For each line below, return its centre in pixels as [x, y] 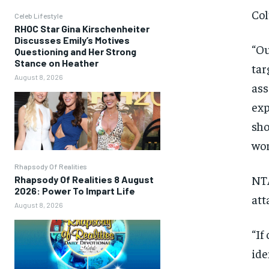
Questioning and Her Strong [75, 51]
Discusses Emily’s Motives [72, 40]
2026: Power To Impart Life [75, 190]
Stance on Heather [56, 62]
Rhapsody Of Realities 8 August [84, 179]
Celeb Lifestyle [38, 15]
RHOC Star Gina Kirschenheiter [82, 28]
